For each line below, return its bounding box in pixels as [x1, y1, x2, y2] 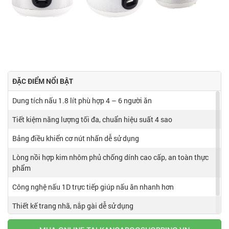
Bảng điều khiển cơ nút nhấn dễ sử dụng [12, 133, 139, 144]
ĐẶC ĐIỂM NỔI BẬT [12, 76, 73, 86]
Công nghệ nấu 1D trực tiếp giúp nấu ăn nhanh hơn [12, 182, 174, 192]
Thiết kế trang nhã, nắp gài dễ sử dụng [12, 201, 133, 211]
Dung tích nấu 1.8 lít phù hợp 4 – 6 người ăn [12, 96, 152, 106]
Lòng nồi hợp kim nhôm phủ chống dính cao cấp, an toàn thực [12, 152, 209, 163]
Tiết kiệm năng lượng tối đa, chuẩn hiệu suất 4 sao [12, 114, 172, 125]
